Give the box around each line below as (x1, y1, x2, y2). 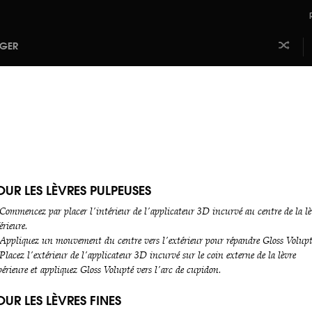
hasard (263, 82, 291, 93)
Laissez (263, 57, 290, 68)
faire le (263, 70, 292, 81)
